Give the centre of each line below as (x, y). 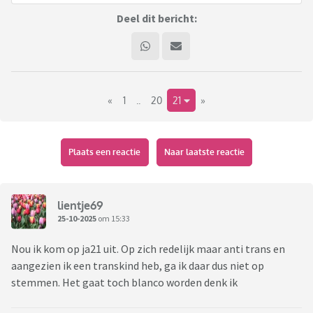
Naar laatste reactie (204, 152)
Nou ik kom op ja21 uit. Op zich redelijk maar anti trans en (148, 249)
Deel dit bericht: (156, 19)
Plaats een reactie (105, 152)
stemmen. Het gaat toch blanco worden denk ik (124, 283)
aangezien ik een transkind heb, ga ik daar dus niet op (138, 266)
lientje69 (80, 205)
